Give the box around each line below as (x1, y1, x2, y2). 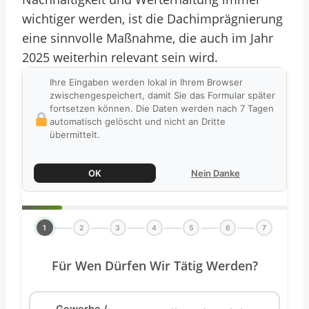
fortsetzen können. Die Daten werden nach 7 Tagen (49, 103, 274, 114)
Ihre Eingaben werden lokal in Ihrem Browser (49, 77, 243, 88)
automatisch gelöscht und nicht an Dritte (49, 116, 226, 127)
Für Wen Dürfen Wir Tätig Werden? (51, 257, 258, 274)
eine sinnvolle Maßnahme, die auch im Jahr (22, 30, 273, 46)
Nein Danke (191, 168, 241, 179)
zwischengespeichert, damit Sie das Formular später (49, 90, 275, 101)
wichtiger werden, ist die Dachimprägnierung (22, 10, 283, 27)
